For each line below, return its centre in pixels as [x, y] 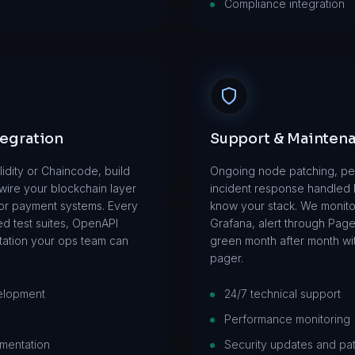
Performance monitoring [287, 319]
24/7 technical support [282, 294]
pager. [227, 258]
